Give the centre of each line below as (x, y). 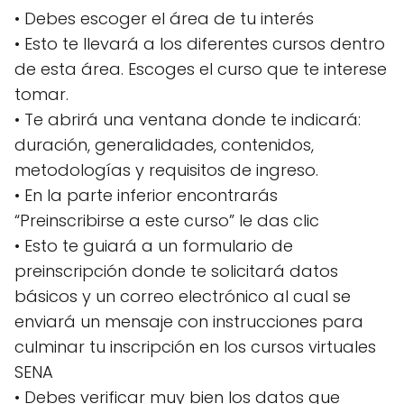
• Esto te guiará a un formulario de (154, 245)
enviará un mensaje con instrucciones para (189, 321)
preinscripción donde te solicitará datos (176, 271)
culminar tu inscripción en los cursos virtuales (195, 346)
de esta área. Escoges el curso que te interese (201, 69)
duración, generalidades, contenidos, (164, 144)
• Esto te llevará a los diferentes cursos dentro (200, 43)
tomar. (41, 94)
